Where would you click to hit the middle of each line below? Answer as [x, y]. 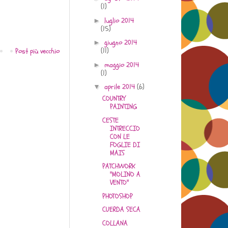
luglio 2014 [119, 20]
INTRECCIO [125, 128]
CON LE [120, 136]
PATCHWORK [119, 166]
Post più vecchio [37, 51]
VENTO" [119, 183]
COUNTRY [113, 99]
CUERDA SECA [121, 210]
